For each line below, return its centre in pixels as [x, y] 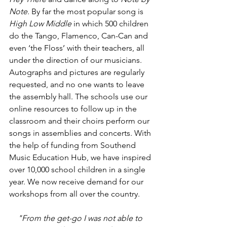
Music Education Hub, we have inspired [81, 157]
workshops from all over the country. [75, 194]
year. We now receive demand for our [77, 182]
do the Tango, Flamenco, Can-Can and [80, 36]
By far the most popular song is [88, 11]
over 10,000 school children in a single [78, 169]
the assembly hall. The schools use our [79, 97]
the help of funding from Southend [73, 145]
